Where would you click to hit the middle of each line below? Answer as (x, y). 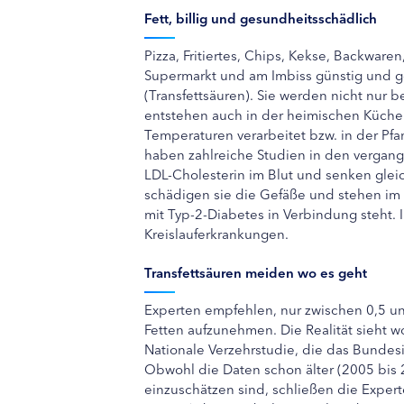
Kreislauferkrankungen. (216, 233)
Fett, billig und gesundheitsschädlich (261, 18)
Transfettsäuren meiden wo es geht (256, 272)
